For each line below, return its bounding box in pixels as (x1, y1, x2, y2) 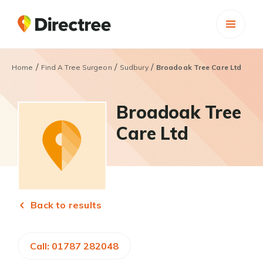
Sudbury (119, 63, 149, 72)
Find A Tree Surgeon (41, 63, 112, 72)
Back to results (28, 199, 102, 211)
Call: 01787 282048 (30, 240, 119, 252)
